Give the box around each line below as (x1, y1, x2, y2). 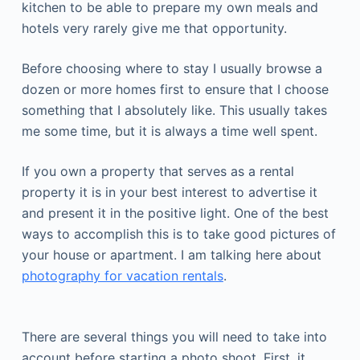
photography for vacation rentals (21, 268, 223, 284)
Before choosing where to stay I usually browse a (21, 60, 322, 76)
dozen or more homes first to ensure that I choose (21, 81, 329, 97)
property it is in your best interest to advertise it (21, 184, 317, 200)
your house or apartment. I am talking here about (21, 247, 321, 263)
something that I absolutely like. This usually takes (21, 102, 327, 118)
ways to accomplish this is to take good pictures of (21, 226, 336, 242)
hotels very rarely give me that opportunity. (21, 20, 287, 36)
